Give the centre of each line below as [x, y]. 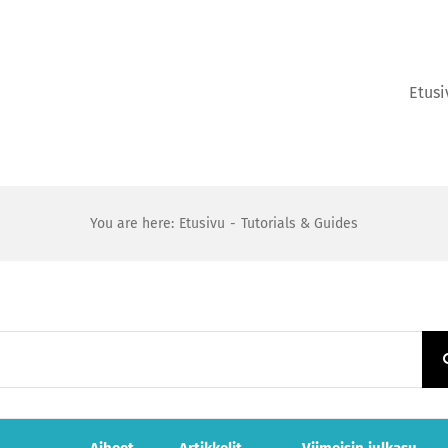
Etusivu [202, 223]
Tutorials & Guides [299, 223]
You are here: [132, 223]
